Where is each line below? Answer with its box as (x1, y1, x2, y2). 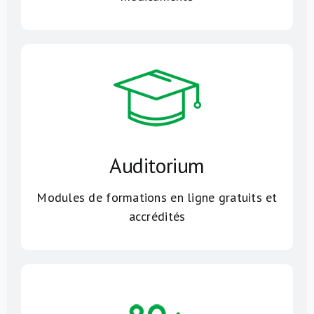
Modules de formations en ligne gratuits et (36, 189, 278, 205)
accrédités (128, 207, 186, 224)
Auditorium (109, 151, 205, 179)
